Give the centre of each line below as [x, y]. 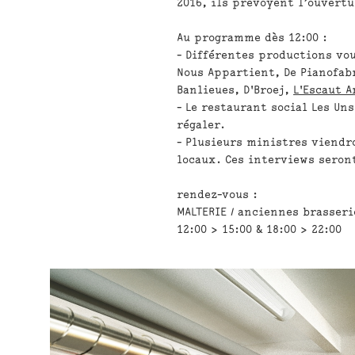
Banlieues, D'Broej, [235, 90]
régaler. [201, 124]
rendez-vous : [218, 194]
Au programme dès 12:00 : [252, 37]
